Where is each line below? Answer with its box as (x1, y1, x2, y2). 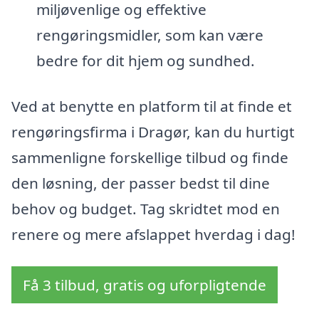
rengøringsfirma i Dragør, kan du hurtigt (11, 121, 295, 142)
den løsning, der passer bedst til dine (11, 172, 270, 193)
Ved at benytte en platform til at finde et (11, 95, 292, 116)
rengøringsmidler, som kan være (36, 25, 263, 45)
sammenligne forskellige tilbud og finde (11, 147, 288, 167)
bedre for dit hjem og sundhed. (36, 51, 255, 70)
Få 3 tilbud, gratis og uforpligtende (23, 275, 266, 296)
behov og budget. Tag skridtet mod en (11, 198, 280, 219)
